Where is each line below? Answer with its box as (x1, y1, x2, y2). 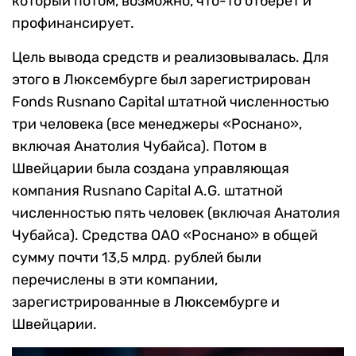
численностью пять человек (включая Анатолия (12, 203, 340, 222)
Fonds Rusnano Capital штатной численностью (12, 92, 329, 110)
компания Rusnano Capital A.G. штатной (12, 181, 283, 199)
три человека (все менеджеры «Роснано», (12, 114, 302, 133)
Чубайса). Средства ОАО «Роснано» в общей (12, 226, 318, 244)
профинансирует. (12, 14, 134, 32)
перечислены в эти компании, (12, 270, 218, 288)
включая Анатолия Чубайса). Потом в (12, 137, 267, 155)
